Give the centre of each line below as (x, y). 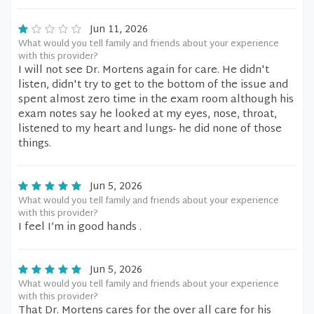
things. (35, 144)
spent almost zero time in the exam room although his (156, 100)
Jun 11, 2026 (119, 30)
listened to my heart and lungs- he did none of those (150, 129)
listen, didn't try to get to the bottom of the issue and (153, 85)
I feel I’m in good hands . (80, 227)
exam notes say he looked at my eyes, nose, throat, (148, 115)
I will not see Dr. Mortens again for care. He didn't (144, 70)
